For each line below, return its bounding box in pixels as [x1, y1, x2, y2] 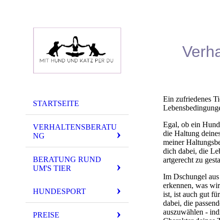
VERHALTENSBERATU [33, 122, 117, 131]
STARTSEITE [33, 99, 79, 108]
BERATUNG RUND [33, 155, 101, 164]
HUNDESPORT [33, 187, 86, 196]
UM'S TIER [33, 164, 71, 172]
